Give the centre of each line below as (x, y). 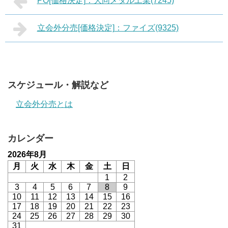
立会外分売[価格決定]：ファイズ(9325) (108, 28)
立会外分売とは (44, 104)
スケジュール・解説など (58, 85)
